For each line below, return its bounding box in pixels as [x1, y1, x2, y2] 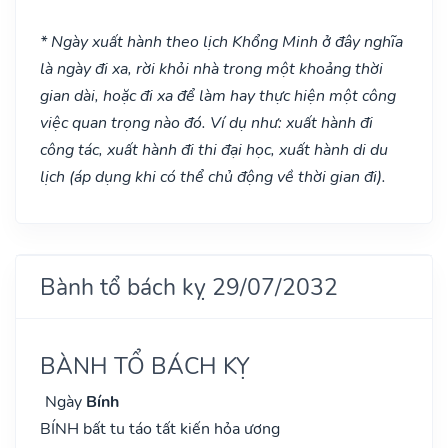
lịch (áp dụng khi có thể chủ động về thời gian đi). [40, 165, 386, 188]
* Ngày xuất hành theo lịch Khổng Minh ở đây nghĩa [40, 30, 403, 53]
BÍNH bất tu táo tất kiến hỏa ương [40, 417, 280, 440]
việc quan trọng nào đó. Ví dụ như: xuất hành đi [40, 111, 373, 134]
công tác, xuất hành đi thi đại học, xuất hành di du [40, 138, 388, 161]
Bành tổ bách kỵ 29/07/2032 [40, 270, 338, 303]
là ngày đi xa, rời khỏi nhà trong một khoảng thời [40, 57, 383, 80]
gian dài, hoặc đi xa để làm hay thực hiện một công [40, 84, 396, 107]
